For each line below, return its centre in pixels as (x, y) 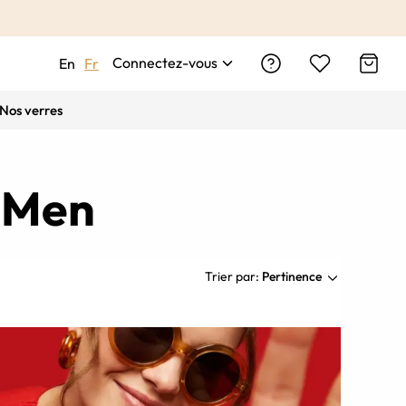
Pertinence (292, 277)
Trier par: (232, 277)
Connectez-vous (165, 63)
